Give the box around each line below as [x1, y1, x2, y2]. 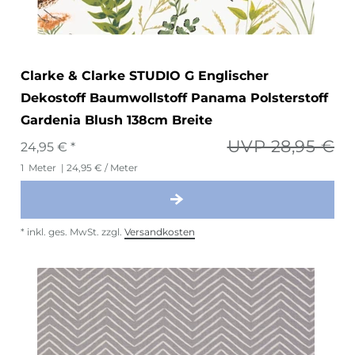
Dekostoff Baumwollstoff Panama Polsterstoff [21, 90, 328, 105]
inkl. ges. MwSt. [27, 225, 99, 238]
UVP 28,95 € [227, 136, 334, 156]
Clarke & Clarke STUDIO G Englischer [21, 67, 269, 83]
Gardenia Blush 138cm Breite [21, 112, 212, 128]
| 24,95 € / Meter [59, 161, 138, 174]
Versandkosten [124, 225, 195, 238]
